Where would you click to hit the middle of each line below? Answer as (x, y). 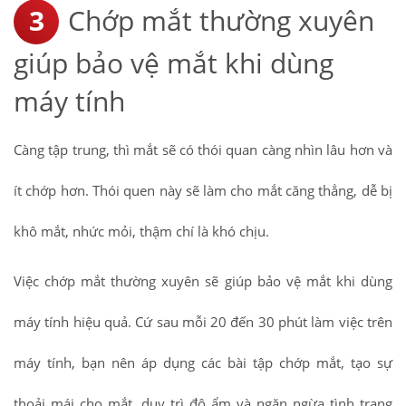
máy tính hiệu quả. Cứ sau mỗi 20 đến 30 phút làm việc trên (203, 322)
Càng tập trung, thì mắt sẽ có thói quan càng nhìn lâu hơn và (203, 150)
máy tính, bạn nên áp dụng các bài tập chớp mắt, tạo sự (203, 362)
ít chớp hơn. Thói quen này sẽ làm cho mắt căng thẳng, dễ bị (203, 190)
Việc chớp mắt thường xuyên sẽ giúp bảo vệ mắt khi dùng (203, 281)
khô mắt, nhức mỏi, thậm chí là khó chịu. (141, 231)
